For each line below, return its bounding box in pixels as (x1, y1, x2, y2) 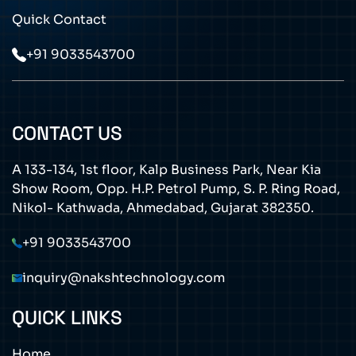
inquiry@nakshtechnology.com (22, 269, 225, 286)
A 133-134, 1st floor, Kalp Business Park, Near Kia (12, 161, 321, 178)
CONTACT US (12, 121, 122, 145)
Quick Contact (12, 11, 106, 28)
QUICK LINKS (12, 305, 122, 330)
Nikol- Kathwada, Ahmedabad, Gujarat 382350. (12, 199, 314, 216)
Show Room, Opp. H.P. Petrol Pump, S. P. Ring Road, (12, 180, 340, 197)
